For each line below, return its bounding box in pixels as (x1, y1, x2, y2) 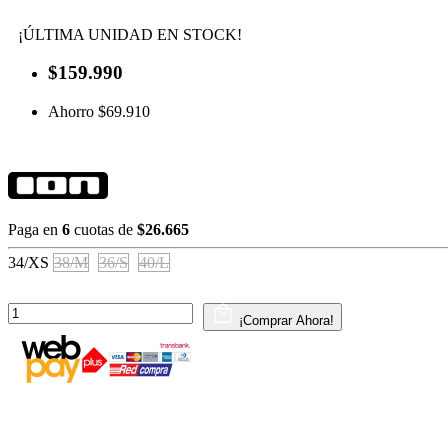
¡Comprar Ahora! (239, 312, 334, 328)
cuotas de (70, 220, 137, 238)
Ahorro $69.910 (48, 103, 150, 121)
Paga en (8, 220, 62, 238)
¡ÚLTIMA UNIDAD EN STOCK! (18, 25, 242, 43)
